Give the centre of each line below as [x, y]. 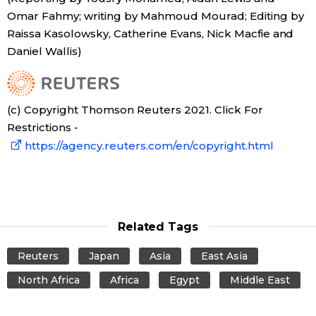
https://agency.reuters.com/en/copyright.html [149, 145]
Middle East [260, 280]
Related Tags [158, 226]
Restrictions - [43, 127]
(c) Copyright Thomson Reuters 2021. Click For [135, 109]
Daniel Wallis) [44, 51]
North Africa [49, 280]
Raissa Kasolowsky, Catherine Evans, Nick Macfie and [151, 33]
